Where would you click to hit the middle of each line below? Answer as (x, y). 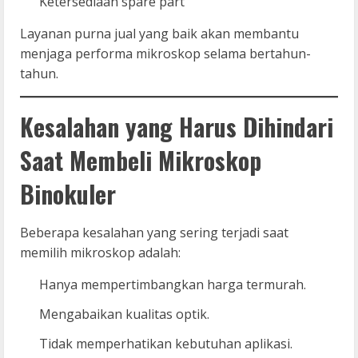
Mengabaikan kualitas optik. (124, 314)
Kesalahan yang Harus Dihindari (177, 126)
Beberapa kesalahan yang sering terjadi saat (154, 232)
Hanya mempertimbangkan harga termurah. (173, 284)
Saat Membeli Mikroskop (141, 160)
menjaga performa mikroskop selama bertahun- (165, 53)
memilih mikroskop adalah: (100, 252)
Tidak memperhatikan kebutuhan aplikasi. (166, 343)
